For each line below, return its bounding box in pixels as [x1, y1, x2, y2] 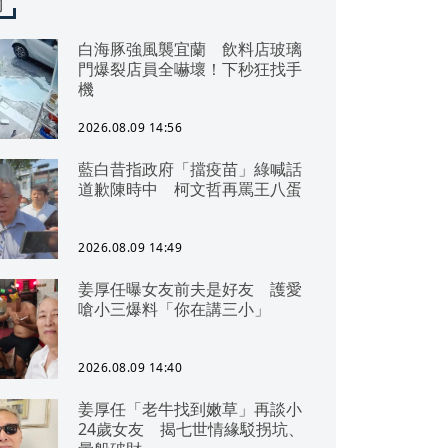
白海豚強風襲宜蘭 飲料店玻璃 [78, 38, 302, 60]
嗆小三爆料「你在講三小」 [78, 298, 286, 320]
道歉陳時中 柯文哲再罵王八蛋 [78, 178, 302, 200]
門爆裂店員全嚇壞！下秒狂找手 [78, 58, 302, 80]
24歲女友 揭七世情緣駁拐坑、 [78, 418, 304, 440]
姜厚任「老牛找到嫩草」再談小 [78, 398, 302, 420]
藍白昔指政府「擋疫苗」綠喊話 [78, 158, 302, 180]
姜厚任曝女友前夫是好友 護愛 [78, 278, 302, 300]
